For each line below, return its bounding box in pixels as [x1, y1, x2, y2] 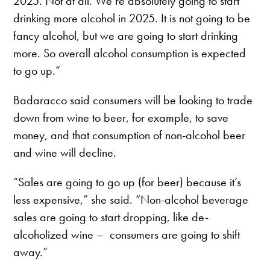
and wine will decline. [13, 145, 117, 161]
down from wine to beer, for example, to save [13, 110, 229, 126]
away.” [13, 244, 48, 260]
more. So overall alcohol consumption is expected [13, 45, 246, 61]
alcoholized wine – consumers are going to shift [13, 227, 240, 243]
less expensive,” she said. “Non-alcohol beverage [13, 192, 249, 208]
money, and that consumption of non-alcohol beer [13, 127, 246, 143]
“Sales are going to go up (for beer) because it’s [13, 174, 242, 190]
